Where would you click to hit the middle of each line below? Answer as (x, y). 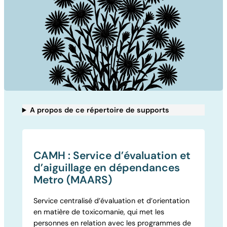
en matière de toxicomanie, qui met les (99, 212)
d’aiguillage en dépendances (107, 167)
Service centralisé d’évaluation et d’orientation (112, 200)
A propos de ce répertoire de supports (100, 110)
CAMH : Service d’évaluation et (112, 155)
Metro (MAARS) (73, 180)
